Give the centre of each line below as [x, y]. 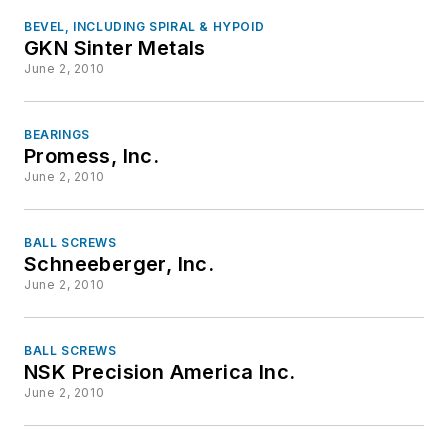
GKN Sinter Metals [115, 48]
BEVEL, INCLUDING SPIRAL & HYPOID [144, 27]
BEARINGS [57, 135]
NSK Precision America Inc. [160, 372]
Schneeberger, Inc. [119, 264]
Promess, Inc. [92, 156]
